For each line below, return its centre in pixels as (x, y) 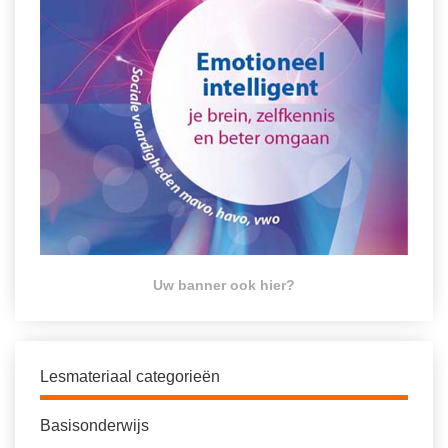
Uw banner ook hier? (224, 285)
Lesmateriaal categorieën (130, 377)
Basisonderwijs (94, 426)
